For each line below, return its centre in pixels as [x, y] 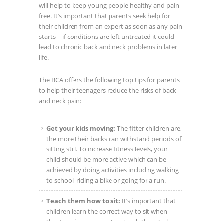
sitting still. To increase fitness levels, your [107, 149]
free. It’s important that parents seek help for [105, 16]
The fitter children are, [148, 129]
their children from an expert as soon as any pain [110, 26]
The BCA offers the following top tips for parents [109, 80]
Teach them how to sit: [83, 201]
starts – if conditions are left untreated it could [107, 37]
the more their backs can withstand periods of [114, 139]
